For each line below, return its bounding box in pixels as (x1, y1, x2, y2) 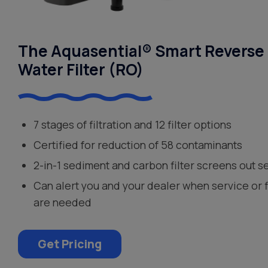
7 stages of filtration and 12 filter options (33, 117, 232, 132)
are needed (33, 194, 92, 209)
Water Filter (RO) (18, 58, 144, 80)
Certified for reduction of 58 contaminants (33, 137, 243, 152)
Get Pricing (38, 236, 102, 252)
